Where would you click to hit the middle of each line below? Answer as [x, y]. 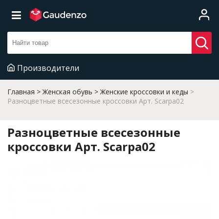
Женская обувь [67, 92]
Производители [48, 68]
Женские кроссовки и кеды [144, 92]
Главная [21, 92]
